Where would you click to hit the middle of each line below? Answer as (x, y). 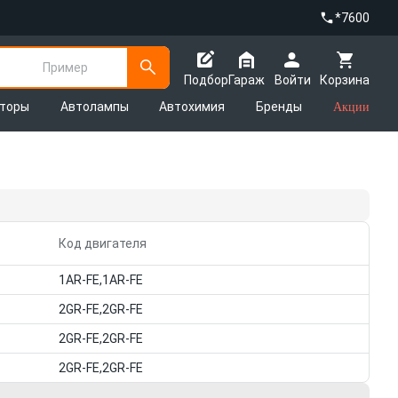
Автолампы (94, 107)
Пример (65, 67)
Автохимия (192, 107)
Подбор (206, 80)
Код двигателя (102, 243)
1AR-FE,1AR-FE (100, 280)
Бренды (279, 107)
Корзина (345, 80)
